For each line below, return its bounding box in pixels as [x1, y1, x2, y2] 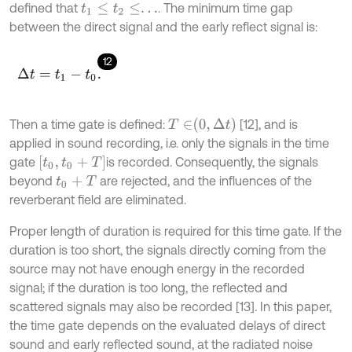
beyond [9, 173, 56, 188]
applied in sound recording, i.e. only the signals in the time [9, 135, 329, 150]
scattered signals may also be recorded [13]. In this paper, [9, 299, 332, 313]
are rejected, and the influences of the [96, 173, 312, 188]
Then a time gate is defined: [9, 116, 168, 131]
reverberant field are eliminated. [9, 192, 186, 207]
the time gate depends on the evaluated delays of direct [9, 317, 325, 332]
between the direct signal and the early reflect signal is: [9, 19, 317, 34]
